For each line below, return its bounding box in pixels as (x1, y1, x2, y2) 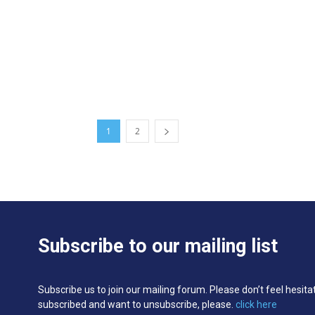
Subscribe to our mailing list (38, 234, 278, 257)
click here (236, 298, 277, 310)
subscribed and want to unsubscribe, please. (38, 298, 236, 310)
